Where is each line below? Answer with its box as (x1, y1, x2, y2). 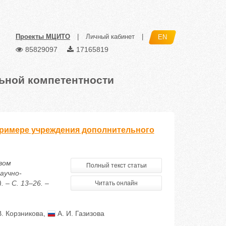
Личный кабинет (86, 33, 135, 41)
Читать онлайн (95, 180, 138, 187)
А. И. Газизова (55, 209, 104, 217)
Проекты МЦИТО (16, 33, 70, 41)
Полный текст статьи (86, 162, 147, 169)
